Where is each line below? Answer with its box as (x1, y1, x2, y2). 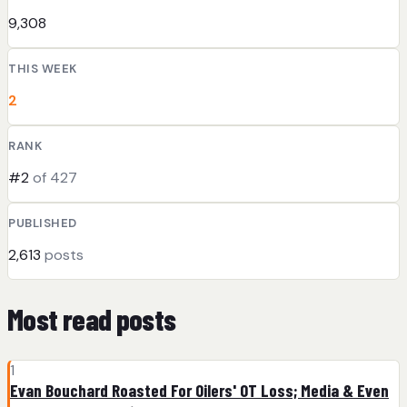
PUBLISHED (8, 214, 77, 231)
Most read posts (7, 302, 176, 337)
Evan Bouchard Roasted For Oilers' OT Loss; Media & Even (10, 379, 389, 401)
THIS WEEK (8, 60, 77, 76)
